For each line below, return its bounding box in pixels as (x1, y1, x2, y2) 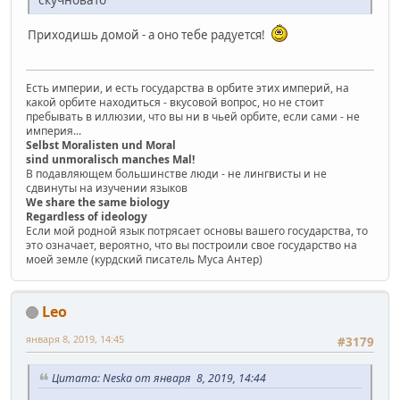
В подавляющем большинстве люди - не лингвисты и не (26, 165, 327, 181)
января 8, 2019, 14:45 (26, 331, 124, 346)
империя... (26, 122, 81, 138)
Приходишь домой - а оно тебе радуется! (28, 27, 271, 44)
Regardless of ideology (26, 208, 147, 224)
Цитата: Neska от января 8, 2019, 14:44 (52, 370, 266, 386)
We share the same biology (26, 194, 170, 210)
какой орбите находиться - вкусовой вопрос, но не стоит (26, 94, 324, 110)
